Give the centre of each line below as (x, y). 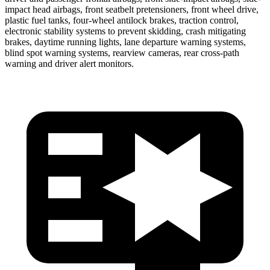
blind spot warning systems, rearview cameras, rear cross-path (122, 52)
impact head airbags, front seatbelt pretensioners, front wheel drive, (132, 9)
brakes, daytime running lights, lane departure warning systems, (125, 42)
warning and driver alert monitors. (69, 63)
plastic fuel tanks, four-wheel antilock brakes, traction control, (122, 20)
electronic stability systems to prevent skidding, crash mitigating (125, 31)
